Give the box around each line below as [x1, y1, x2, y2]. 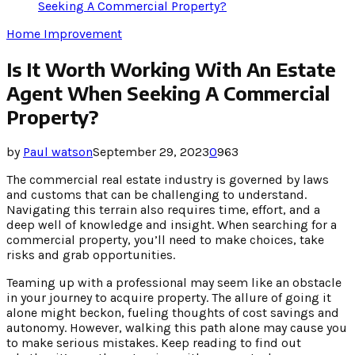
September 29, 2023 [93, 143, 209, 159]
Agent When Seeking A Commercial [6, 80, 330, 105]
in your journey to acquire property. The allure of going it [6, 289, 331, 305]
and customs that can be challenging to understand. [6, 186, 307, 202]
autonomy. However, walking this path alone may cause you [6, 319, 347, 335]
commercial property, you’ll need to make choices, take [6, 231, 324, 247]
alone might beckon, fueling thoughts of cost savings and [6, 304, 339, 320]
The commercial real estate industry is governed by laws [6, 171, 329, 187]
